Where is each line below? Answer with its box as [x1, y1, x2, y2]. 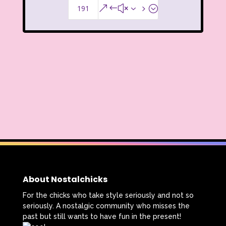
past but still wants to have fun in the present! [22, 212, 181, 221]
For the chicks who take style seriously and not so [22, 191, 194, 200]
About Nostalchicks [22, 174, 107, 186]
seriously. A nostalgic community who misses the [22, 202, 190, 210]
